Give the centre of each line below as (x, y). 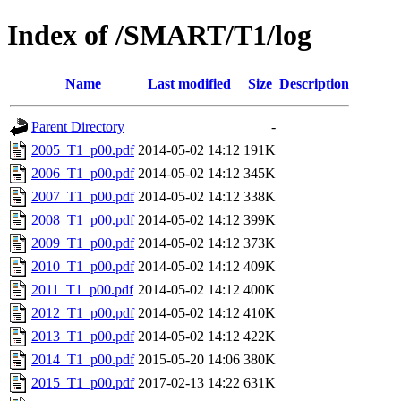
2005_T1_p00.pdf (83, 149)
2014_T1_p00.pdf (83, 359)
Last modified (189, 83)
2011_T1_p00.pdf (82, 289)
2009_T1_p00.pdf (83, 243)
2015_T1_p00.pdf (83, 382)
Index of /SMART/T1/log (159, 35)
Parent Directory (78, 126)
